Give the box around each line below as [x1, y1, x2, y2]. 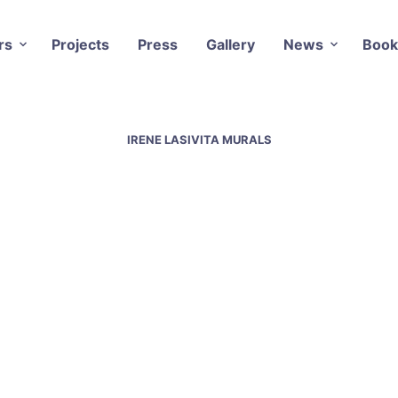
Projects [51, 35, 109, 53]
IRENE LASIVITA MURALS [126, 131, 272, 147]
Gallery [205, 35, 255, 53]
